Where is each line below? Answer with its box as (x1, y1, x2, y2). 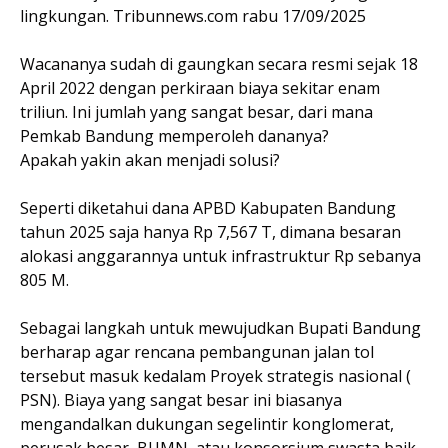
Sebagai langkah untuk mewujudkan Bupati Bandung (20, 316, 421, 339)
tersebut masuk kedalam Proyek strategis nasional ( (20, 364, 411, 387)
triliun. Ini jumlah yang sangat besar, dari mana (20, 100, 373, 123)
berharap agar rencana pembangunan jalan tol (20, 340, 374, 363)
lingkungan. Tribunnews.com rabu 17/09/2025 (20, 4, 366, 27)
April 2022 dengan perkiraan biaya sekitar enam (20, 76, 380, 99)
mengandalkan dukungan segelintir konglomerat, (20, 412, 394, 435)
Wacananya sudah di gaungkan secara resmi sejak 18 (20, 52, 418, 75)
